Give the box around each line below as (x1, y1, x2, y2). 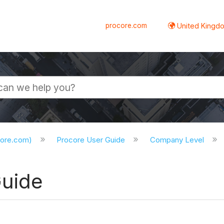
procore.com (105, 21, 147, 29)
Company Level (150, 135, 206, 145)
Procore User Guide (56, 135, 127, 145)
